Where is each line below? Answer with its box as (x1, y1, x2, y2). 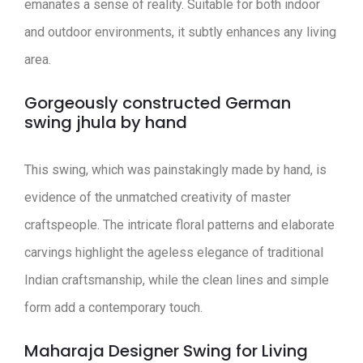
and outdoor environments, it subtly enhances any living (24, 23, 336, 40)
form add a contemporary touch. (24, 299, 203, 315)
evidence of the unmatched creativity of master (24, 189, 291, 205)
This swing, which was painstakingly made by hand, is (24, 161, 327, 177)
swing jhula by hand (24, 110, 187, 134)
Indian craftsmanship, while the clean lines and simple (24, 271, 329, 288)
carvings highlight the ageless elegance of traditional (24, 244, 323, 260)
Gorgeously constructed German (24, 91, 291, 114)
